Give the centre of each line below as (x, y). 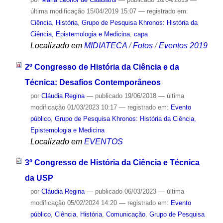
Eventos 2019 (183, 45)
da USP (39, 178)
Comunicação (125, 215)
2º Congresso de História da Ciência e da (102, 67)
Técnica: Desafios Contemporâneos (93, 82)
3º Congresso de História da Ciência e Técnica (112, 163)
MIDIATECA (105, 45)
